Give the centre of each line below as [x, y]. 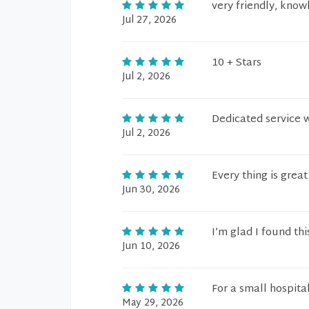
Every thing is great [260, 176]
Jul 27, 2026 [149, 20]
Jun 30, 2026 [151, 190]
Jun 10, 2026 [151, 247]
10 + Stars [237, 63]
